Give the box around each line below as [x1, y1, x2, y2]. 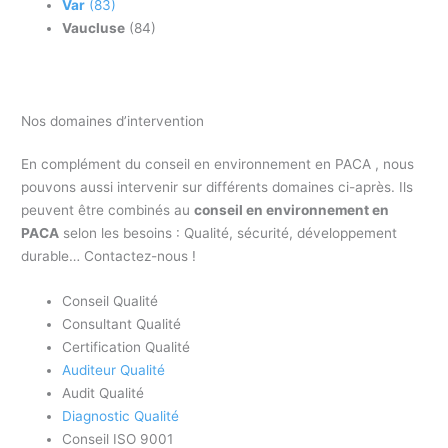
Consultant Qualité [62, 316, 182, 333]
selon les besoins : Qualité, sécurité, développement [59, 225, 398, 242]
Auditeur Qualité [62, 362, 166, 379]
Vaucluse [62, 19, 126, 36]
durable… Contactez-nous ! [21, 248, 197, 265]
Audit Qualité [62, 385, 145, 402]
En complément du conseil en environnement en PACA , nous [21, 156, 415, 173]
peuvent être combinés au [21, 202, 195, 219]
